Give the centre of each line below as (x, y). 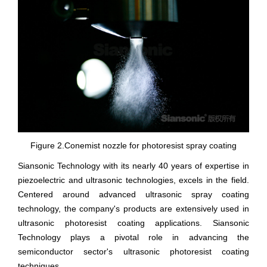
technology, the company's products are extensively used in (133, 208)
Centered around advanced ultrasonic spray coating (133, 194)
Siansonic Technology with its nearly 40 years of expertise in (133, 165)
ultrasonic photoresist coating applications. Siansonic (133, 223)
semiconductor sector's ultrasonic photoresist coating (133, 251)
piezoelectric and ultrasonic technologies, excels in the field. (133, 180)
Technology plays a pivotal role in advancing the (133, 237)
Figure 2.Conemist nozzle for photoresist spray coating (133, 145)
